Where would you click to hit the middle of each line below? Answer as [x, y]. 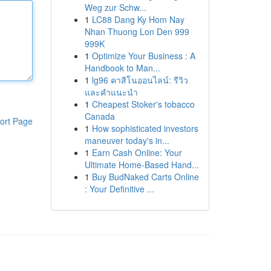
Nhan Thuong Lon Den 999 [137, 31]
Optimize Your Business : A [143, 56]
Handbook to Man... [122, 68]
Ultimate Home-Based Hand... [142, 165]
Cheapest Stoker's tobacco [143, 104]
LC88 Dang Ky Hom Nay [138, 19]
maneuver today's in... [127, 140]
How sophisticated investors [145, 128]
